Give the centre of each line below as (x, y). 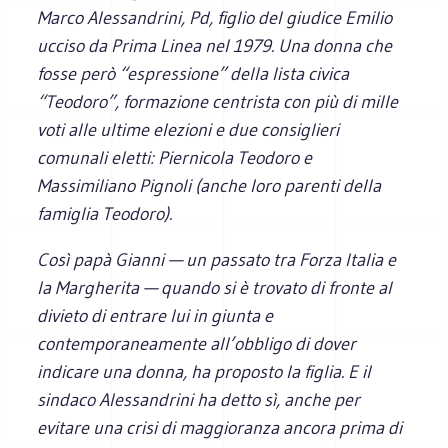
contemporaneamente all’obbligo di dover (197, 343)
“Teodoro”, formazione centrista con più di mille (218, 101)
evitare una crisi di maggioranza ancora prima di (220, 427)
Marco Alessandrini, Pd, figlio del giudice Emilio (215, 17)
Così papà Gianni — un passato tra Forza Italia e (217, 259)
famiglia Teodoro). (105, 213)
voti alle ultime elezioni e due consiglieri (188, 129)
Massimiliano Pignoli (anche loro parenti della (209, 185)
